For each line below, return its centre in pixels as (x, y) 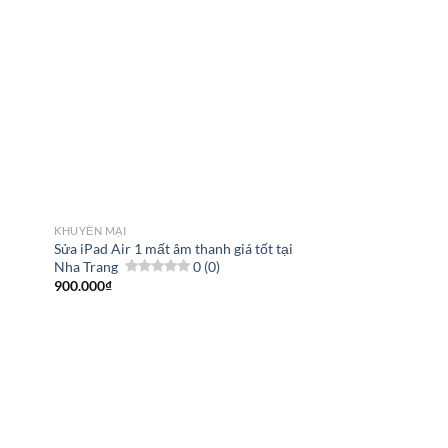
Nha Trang (86, 266)
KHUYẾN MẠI (90, 231)
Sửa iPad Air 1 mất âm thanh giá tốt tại (174, 248)
